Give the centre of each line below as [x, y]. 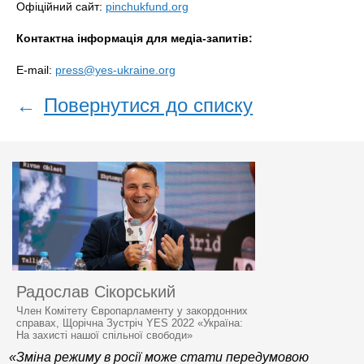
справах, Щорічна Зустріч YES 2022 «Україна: [130, 323]
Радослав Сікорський [96, 292]
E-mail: [36, 70]
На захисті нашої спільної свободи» [104, 335]
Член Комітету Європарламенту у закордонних [132, 311]
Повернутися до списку [148, 105]
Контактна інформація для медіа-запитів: [134, 38]
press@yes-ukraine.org [115, 70]
